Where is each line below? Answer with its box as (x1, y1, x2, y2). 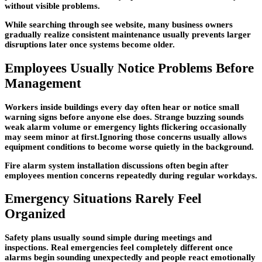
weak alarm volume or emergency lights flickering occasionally (5, 122, 247, 132)
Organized (5, 206, 65, 222)
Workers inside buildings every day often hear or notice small (5, 102, 239, 112)
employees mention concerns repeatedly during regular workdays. (5, 170, 257, 180)
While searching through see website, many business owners (5, 20, 233, 30)
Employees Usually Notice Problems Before (5, 61, 254, 76)
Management (5, 76, 81, 91)
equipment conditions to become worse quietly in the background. (5, 142, 254, 151)
